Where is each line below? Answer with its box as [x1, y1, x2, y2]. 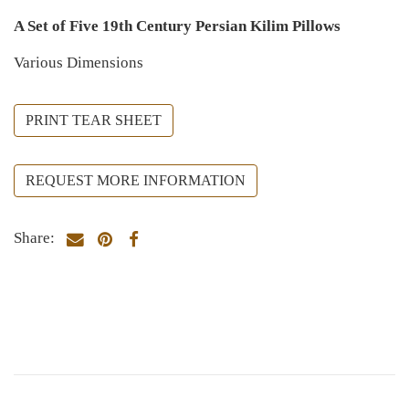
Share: [14, 228, 55, 246]
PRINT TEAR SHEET [26, 111, 162, 128]
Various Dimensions [14, 53, 143, 71]
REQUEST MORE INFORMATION [26, 172, 246, 188]
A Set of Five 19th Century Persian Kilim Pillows [14, 16, 341, 35]
